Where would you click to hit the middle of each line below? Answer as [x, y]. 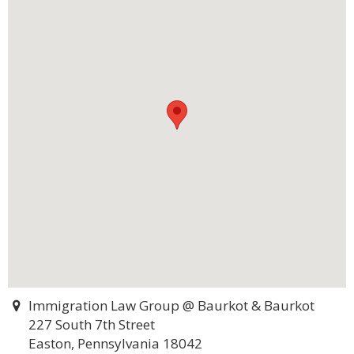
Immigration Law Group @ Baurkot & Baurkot [171, 305]
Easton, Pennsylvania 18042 [115, 343]
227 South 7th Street [92, 324]
